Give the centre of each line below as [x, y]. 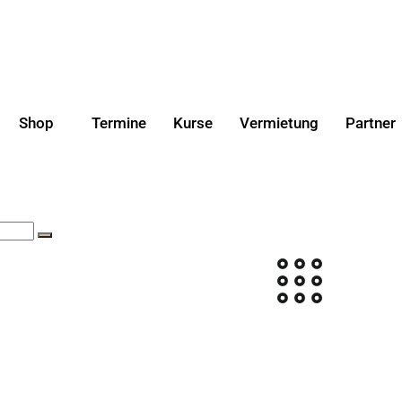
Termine [118, 123]
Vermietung [279, 123]
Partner [370, 123]
